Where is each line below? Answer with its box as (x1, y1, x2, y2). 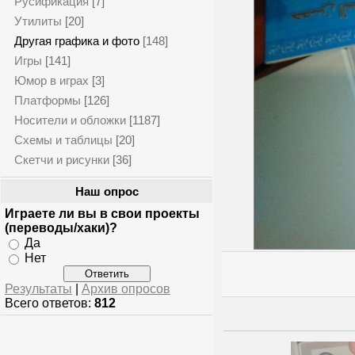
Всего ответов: (5, 296, 94, 310)
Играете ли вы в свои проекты (5, 207, 200, 220)
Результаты (5, 281, 72, 296)
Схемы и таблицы (14, 133, 113, 147)
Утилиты (14, 14, 62, 28)
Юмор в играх (14, 74, 89, 87)
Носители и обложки (14, 113, 126, 127)
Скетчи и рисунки (14, 153, 109, 166)
